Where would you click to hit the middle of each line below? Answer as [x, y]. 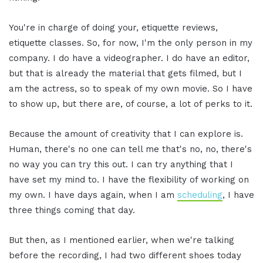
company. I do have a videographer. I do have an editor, [129, 58]
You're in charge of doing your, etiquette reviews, [113, 27]
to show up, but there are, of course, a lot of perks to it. [131, 104]
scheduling [200, 195]
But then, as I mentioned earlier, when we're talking [122, 240]
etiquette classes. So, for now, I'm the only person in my [131, 43]
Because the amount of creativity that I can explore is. [126, 134]
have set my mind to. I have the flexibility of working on [129, 179]
